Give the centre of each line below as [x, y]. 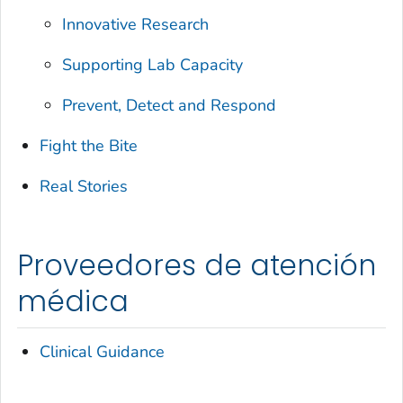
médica [73, 301]
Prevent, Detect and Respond [170, 105]
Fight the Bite [89, 145]
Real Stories [84, 186]
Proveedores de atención [197, 265]
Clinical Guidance [103, 352]
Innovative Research [136, 24]
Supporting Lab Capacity [153, 64]
